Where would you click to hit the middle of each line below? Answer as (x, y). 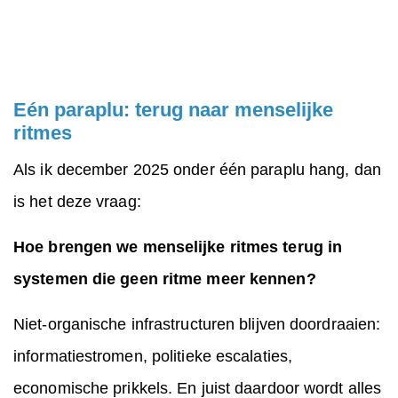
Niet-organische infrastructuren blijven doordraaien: (197, 325)
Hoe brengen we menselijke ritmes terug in (178, 247)
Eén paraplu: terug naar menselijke (173, 110)
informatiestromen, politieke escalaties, (153, 357)
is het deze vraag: (77, 202)
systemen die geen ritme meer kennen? (165, 279)
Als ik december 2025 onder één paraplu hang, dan (197, 170)
